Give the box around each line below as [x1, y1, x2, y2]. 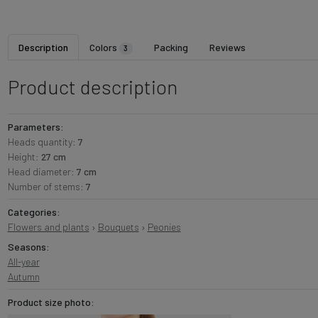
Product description [7, 75, 177, 99]
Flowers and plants [7, 221, 89, 234]
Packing [154, 41, 189, 54]
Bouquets [97, 221, 139, 234]
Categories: [7, 206, 60, 219]
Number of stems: [7, 180, 86, 193]
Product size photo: [7, 296, 94, 309]
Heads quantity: [7, 136, 78, 148]
